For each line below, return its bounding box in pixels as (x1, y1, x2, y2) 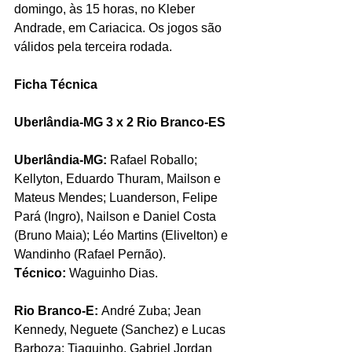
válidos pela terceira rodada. (14, 40, 172, 54)
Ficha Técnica (14, 78, 101, 92)
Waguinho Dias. (69, 266, 158, 280)
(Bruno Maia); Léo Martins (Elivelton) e (14, 229, 231, 243)
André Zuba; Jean (101, 304, 204, 318)
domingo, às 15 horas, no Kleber (14, 2, 198, 16)
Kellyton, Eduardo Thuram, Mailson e (14, 172, 224, 186)
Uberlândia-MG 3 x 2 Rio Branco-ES (14, 115, 225, 130)
